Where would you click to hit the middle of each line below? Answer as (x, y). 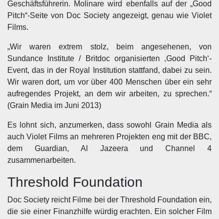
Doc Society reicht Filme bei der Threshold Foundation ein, (109, 200)
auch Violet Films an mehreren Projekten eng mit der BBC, (109, 137)
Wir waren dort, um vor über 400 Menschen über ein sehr (109, 82)
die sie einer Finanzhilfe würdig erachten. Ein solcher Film (109, 211)
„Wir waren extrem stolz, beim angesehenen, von (109, 47)
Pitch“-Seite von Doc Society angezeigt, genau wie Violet (109, 15)
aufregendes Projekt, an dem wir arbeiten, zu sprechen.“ (109, 94)
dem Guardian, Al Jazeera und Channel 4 (109, 148)
